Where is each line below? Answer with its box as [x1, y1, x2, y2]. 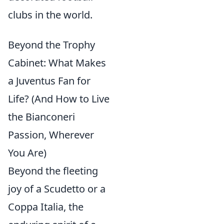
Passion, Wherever [8, 128, 94, 141]
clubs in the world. [8, 8, 92, 21]
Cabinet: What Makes [8, 56, 106, 69]
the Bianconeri [8, 110, 75, 123]
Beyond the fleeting [8, 164, 98, 177]
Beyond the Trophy [8, 38, 95, 51]
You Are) [8, 146, 46, 159]
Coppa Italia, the [8, 200, 83, 213]
